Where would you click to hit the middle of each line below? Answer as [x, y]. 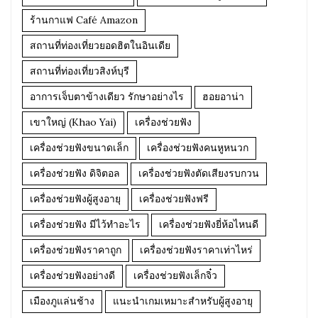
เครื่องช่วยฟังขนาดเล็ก [79, 148]
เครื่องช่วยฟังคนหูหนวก [198, 148]
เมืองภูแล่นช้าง [62, 301]
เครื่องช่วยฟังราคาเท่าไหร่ [196, 250]
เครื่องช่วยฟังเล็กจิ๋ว [175, 275]
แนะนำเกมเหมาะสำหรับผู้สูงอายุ [183, 301]
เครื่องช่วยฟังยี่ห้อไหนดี [209, 224]
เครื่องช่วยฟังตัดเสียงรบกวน [199, 173]
